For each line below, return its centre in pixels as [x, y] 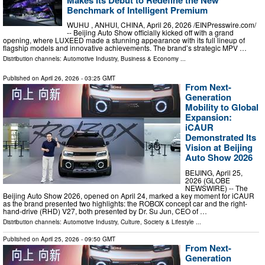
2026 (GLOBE [208, 180]
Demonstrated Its [221, 138]
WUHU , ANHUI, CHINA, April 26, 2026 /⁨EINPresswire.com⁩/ [161, 25]
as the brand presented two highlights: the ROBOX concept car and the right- [125, 203]
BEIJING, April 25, [214, 172]
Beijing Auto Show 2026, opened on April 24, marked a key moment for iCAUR [129, 195]
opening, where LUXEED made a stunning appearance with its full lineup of [124, 40]
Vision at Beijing [219, 148]
